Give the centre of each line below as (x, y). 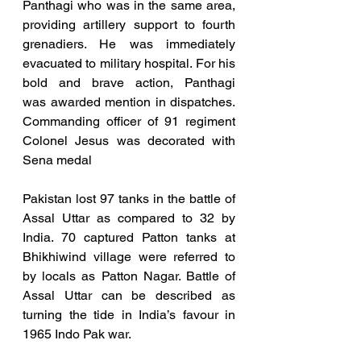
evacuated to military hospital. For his (129, 64)
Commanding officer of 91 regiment (129, 122)
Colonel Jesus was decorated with (129, 141)
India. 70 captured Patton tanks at (129, 238)
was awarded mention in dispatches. (129, 102)
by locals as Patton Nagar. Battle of (129, 276)
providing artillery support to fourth (129, 25)
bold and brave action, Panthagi (129, 83)
